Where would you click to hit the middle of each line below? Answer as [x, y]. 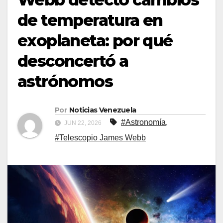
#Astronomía [143, 122]
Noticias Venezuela [103, 110]
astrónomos [65, 82]
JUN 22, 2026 [83, 123]
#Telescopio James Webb [100, 138]
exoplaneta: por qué [95, 41]
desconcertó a [73, 61]
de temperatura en [90, 20]
